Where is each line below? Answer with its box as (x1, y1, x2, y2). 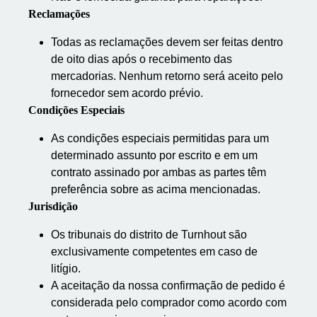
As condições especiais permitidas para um (51, 132, 269, 144)
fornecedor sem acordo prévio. (51, 87, 203, 99)
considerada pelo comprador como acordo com (51, 296, 287, 309)
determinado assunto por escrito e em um (51, 149, 258, 161)
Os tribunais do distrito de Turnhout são (51, 229, 247, 241)
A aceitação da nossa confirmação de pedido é (51, 279, 285, 292)
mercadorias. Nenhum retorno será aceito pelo (51, 70, 283, 82)
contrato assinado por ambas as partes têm (51, 166, 266, 178)
